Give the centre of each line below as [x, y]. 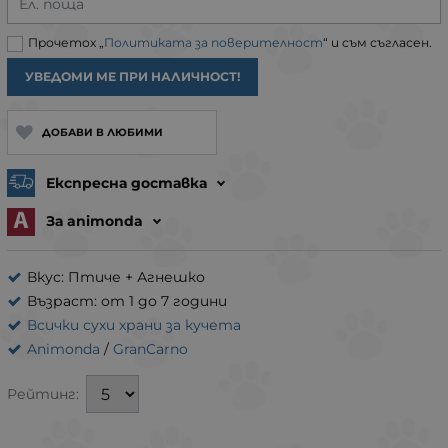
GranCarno [150, 348]
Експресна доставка [128, 182]
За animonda [96, 221]
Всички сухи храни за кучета [134, 324]
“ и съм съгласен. [377, 42]
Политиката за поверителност [213, 42]
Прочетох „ [66, 42]
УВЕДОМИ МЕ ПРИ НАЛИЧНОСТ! [132, 76]
